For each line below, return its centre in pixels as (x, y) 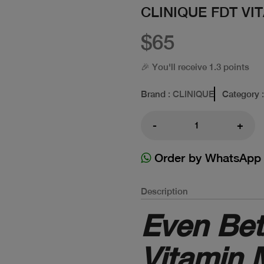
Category (241, 94)
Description (164, 191)
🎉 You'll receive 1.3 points (195, 67)
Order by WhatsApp (206, 157)
